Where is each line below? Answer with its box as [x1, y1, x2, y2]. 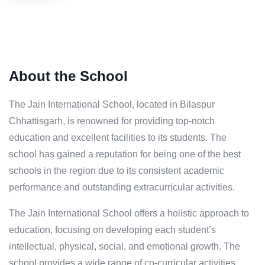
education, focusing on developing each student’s [9, 225, 216, 235]
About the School [9, 68, 128, 85]
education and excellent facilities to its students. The [9, 132, 227, 143]
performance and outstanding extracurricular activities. [9, 182, 235, 193]
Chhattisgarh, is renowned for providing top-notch [9, 116, 215, 127]
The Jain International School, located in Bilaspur [9, 99, 215, 110]
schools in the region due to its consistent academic [9, 166, 224, 176]
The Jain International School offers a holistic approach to [9, 208, 249, 219]
